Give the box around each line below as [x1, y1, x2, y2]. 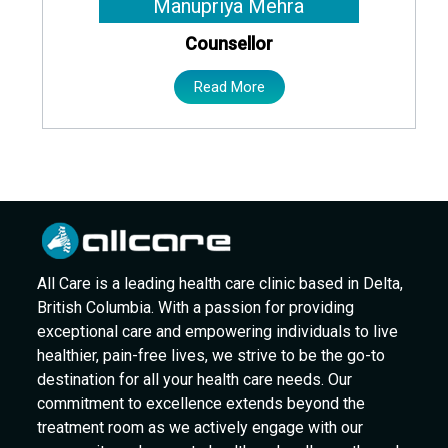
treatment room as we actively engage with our [37, 417, 364, 437]
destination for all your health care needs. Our [37, 369, 353, 389]
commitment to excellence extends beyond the [37, 393, 366, 413]
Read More [193, 78, 265, 97]
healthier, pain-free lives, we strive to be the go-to [37, 345, 386, 365]
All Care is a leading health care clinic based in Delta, [37, 273, 404, 293]
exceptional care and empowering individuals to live [37, 321, 399, 341]
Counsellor [185, 33, 273, 55]
